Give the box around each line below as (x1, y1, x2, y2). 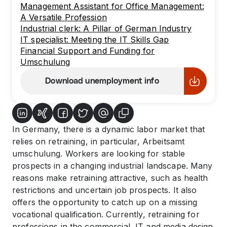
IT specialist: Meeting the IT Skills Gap (20, 34, 169, 45)
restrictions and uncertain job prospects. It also (12, 185, 197, 195)
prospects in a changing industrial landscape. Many (12, 161, 213, 171)
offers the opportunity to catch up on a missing (12, 197, 198, 207)
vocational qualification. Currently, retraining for (12, 209, 200, 219)
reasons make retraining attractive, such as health (12, 173, 208, 183)
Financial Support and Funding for (20, 46, 155, 56)
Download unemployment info (45, 77, 159, 85)
